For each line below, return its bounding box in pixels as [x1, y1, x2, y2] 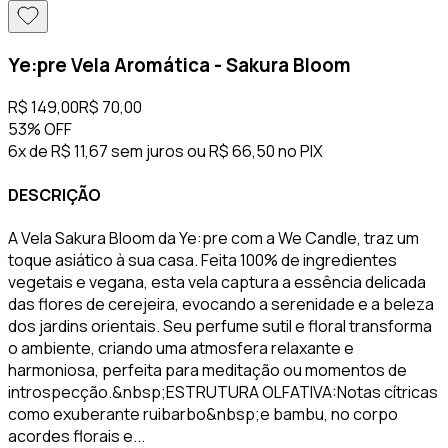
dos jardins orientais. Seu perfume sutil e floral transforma [8, 314, 432, 337]
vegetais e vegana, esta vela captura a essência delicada [8, 270, 426, 293]
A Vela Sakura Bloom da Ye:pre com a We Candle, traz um [8, 226, 419, 249]
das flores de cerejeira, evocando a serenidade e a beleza [8, 292, 434, 315]
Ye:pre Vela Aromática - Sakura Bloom [8, 51, 351, 78]
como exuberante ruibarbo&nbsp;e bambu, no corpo [8, 402, 398, 425]
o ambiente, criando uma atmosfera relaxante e [8, 336, 354, 359]
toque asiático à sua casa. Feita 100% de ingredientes [8, 248, 397, 271]
